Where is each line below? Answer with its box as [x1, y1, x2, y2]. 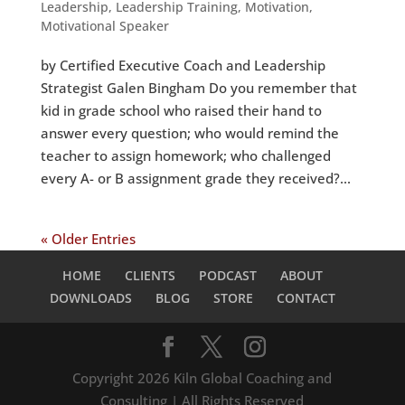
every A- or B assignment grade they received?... [40, 169, 351, 188]
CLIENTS [124, 267, 175, 285]
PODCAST [198, 267, 257, 285]
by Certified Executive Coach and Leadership [40, 56, 325, 75]
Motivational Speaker [40, 17, 169, 35]
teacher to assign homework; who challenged [40, 146, 331, 165]
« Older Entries [40, 230, 136, 249]
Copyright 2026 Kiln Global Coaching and [72, 369, 333, 388]
